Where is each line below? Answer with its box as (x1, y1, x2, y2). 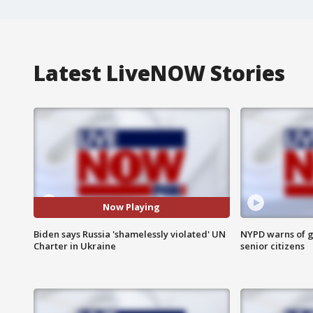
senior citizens (240, 239, 305, 252)
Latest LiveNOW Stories (34, 58, 285, 87)
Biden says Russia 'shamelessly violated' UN (34, 227, 226, 240)
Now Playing (103, 201, 161, 214)
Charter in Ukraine (34, 239, 116, 252)
